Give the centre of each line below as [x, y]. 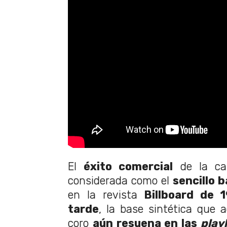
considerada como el [120, 180]
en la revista [106, 195]
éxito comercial [128, 166]
